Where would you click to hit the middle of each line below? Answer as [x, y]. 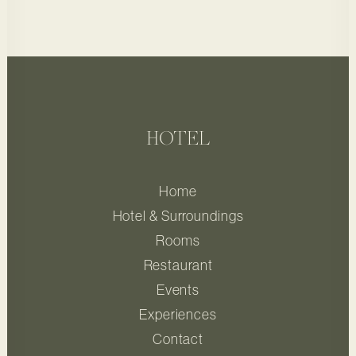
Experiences [178, 315]
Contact [178, 339]
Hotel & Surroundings [178, 216]
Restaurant [178, 265]
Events [178, 290]
